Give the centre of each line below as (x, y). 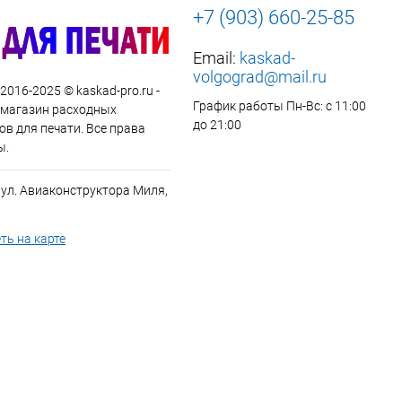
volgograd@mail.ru (260, 77)
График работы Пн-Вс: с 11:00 (280, 106)
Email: (216, 58)
